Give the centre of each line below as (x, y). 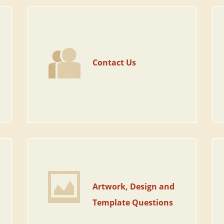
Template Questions (133, 202)
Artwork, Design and (134, 186)
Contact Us (114, 62)
